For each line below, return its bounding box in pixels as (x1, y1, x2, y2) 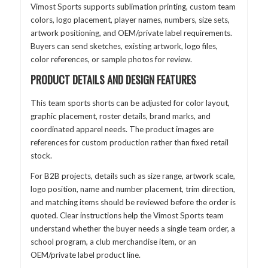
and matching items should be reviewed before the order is (30, 197, 236, 207)
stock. (30, 151, 52, 161)
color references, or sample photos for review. (30, 54, 192, 64)
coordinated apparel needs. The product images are (30, 124, 214, 135)
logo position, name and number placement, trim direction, (30, 184, 235, 194)
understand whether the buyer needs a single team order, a (30, 223, 235, 233)
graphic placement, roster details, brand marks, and (30, 111, 211, 121)
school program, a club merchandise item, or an (30, 236, 196, 246)
